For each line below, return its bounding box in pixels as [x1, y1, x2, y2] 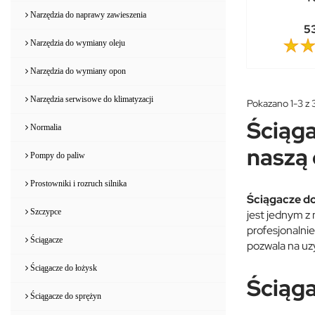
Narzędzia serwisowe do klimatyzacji [28, 94, 153, 104]
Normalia [28, 122, 61, 132]
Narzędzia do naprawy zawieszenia [28, 9, 146, 20]
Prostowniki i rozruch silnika [28, 178, 127, 188]
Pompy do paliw [28, 150, 85, 160]
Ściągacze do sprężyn [28, 290, 101, 301]
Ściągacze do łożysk [28, 262, 97, 273]
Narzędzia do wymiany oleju [28, 37, 125, 48]
